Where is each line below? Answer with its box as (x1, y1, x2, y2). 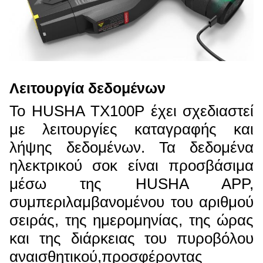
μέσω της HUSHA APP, (9, 175, 254, 193)
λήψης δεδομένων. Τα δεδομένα (9, 139, 254, 157)
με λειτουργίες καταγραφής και (9, 120, 254, 139)
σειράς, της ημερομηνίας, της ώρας (9, 211, 254, 230)
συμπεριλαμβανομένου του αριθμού (9, 193, 254, 211)
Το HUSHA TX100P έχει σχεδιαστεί (9, 102, 254, 120)
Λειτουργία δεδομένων (9, 80, 166, 97)
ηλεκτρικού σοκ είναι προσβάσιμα (9, 157, 254, 175)
